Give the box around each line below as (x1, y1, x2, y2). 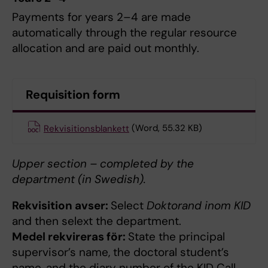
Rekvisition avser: (12, 197, 111, 213)
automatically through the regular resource (12, 25, 237, 40)
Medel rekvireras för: (12, 229, 128, 244)
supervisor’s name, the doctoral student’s (12, 244, 229, 260)
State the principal (128, 229, 225, 244)
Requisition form (26, 87, 120, 103)
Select (111, 197, 147, 213)
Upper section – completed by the (12, 156, 194, 171)
